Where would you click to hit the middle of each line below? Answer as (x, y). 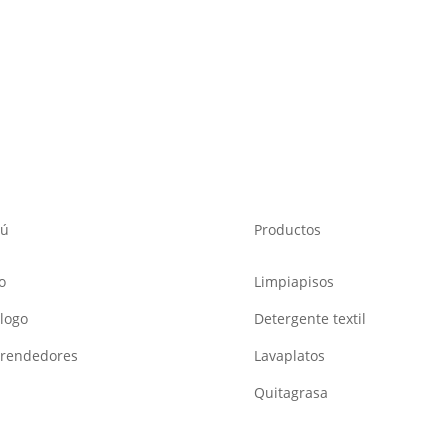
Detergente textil (309, 319)
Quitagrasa (290, 393)
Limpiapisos (293, 282)
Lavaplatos (289, 356)
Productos (287, 229)
